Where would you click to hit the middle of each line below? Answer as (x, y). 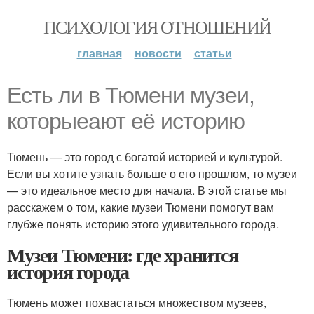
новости (158, 53)
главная (99, 53)
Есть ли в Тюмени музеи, (131, 95)
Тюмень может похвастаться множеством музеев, (137, 302)
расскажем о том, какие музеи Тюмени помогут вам (141, 207)
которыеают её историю (126, 121)
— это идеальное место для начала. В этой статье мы (147, 190)
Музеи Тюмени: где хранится (123, 255)
